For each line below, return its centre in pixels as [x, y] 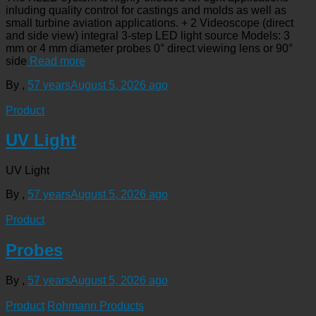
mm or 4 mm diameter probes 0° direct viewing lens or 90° [149, 48]
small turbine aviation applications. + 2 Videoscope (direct [150, 23]
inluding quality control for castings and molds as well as [146, 10]
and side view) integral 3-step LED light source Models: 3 [148, 35]
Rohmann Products [96, 306]
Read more [56, 61]
